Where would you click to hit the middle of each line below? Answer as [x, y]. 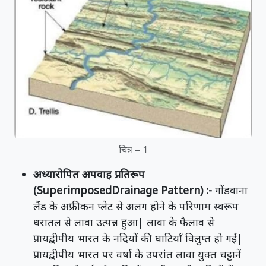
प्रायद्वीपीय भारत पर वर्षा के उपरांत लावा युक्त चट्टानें [137, 254]
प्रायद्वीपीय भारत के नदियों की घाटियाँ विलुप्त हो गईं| [138, 238]
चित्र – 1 [133, 149]
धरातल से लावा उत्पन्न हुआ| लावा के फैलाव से [124, 222]
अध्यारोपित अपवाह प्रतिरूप [89, 174]
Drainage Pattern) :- [163, 190]
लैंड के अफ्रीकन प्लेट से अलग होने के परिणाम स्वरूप [136, 206]
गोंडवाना [231, 190]
